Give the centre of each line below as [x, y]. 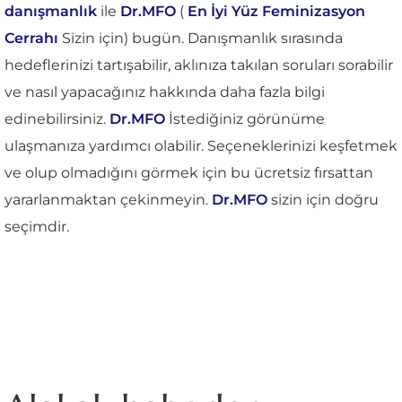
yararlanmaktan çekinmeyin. [108, 199]
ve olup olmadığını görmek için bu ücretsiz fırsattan [189, 172]
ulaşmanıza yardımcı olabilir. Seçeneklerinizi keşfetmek [201, 145]
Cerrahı [31, 38]
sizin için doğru [323, 199]
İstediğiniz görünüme [245, 118]
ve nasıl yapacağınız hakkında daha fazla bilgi [165, 92]
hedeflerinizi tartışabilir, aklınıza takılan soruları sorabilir [199, 65]
